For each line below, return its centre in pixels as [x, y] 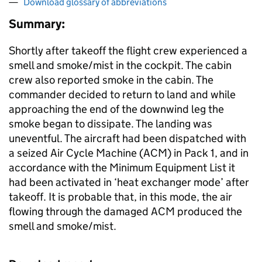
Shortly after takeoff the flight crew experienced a [128, 51]
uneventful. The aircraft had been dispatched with [127, 138]
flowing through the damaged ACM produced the [125, 211]
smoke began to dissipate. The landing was [111, 124]
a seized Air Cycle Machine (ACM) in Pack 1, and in [129, 153]
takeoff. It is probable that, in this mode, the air [120, 197]
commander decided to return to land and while [122, 94]
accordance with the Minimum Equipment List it [122, 168]
